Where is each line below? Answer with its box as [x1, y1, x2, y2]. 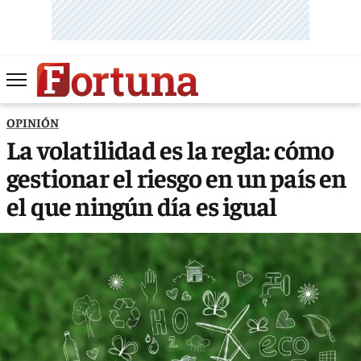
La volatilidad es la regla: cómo [6, 132, 334, 165]
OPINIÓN [6, 114, 59, 130]
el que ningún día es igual [6, 189, 277, 222]
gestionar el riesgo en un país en [6, 160, 346, 193]
